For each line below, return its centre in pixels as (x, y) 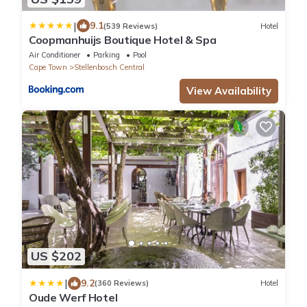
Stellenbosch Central (109, 67)
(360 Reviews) (122, 283)
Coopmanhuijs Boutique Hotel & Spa (123, 40)
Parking (107, 55)
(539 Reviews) (131, 26)
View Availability (229, 91)
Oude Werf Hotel (73, 297)
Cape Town (48, 67)
